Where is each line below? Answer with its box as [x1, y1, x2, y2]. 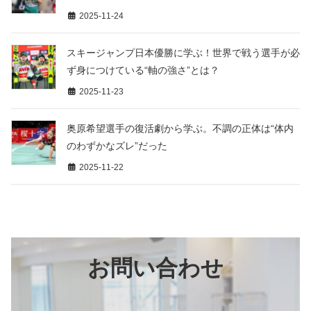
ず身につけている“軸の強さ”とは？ [67, 65, 219, 76]
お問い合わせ [87, 255, 224, 281]
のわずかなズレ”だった [67, 140, 167, 151]
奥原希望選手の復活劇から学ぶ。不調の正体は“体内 [67, 122, 294, 134]
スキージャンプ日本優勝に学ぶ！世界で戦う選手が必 [67, 47, 300, 59]
